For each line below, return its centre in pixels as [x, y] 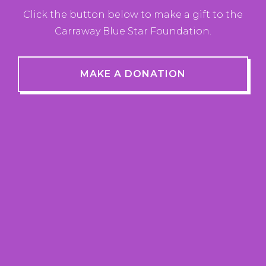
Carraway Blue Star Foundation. [133, 31]
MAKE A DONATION [133, 74]
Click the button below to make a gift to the [133, 15]
